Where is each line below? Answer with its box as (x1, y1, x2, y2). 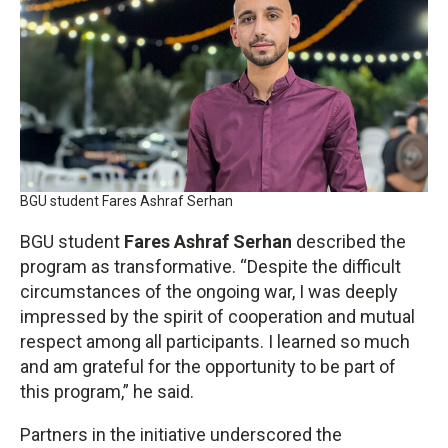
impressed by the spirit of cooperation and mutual (20, 306, 415, 328)
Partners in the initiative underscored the (20, 424, 342, 446)
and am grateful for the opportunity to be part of (20, 356, 396, 378)
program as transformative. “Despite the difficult (20, 256, 401, 278)
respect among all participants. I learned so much (20, 331, 410, 353)
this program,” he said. (20, 381, 194, 403)
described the (292, 231, 406, 253)
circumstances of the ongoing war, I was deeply (20, 281, 398, 303)
